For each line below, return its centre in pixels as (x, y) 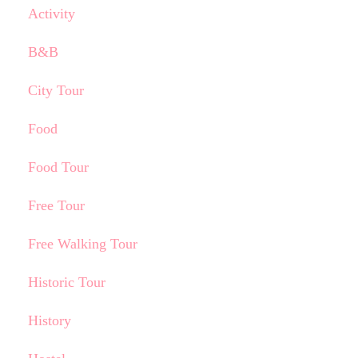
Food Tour (58, 167)
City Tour (56, 90)
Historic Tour (66, 282)
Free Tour (56, 205)
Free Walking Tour (82, 244)
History (49, 320)
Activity (51, 14)
